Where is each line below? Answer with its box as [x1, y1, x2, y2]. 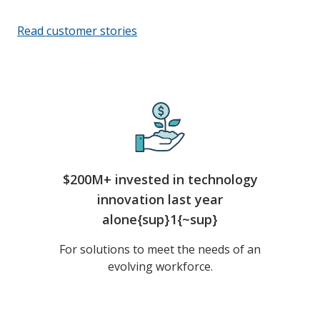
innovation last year [97, 191, 223, 208]
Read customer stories [17, 23, 137, 39]
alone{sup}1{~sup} [102, 211, 218, 228]
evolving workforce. [107, 259, 213, 274]
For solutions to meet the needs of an [59, 241, 261, 257]
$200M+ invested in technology [62, 171, 258, 188]
